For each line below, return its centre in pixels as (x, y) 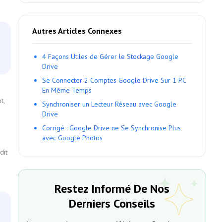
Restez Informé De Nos (112, 189)
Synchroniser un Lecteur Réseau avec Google (109, 104)
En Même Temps (67, 90)
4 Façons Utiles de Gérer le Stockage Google (110, 56)
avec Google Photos (72, 138)
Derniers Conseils (112, 203)
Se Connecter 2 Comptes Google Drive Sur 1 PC (114, 80)
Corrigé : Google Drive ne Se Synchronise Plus (111, 128)
